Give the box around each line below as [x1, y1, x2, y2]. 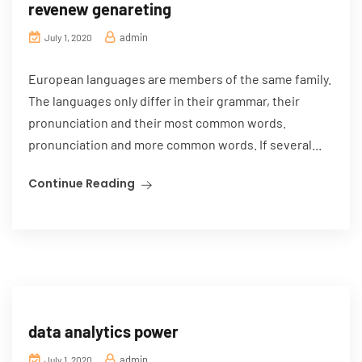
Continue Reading [28, 175, 135, 192]
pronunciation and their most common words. [28, 115, 286, 130]
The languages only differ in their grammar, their [28, 93, 300, 108]
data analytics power [28, 322, 179, 341]
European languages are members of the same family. [28, 71, 331, 86]
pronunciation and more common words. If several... [28, 137, 322, 152]
